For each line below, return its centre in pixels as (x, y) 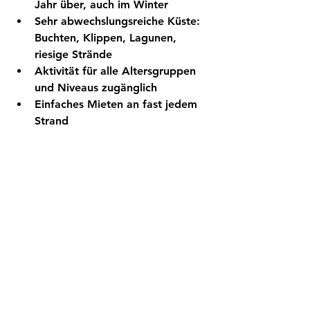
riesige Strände (73, 55)
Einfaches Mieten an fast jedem (118, 104)
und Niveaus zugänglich (96, 88)
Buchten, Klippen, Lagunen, (107, 38)
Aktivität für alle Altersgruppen (117, 71)
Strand (52, 121)
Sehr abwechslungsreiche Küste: (119, 21)
